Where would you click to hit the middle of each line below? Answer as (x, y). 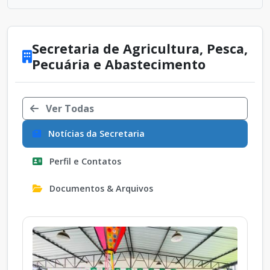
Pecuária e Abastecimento (119, 64)
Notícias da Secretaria (95, 134)
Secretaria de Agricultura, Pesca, (140, 49)
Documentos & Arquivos (100, 189)
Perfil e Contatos (84, 161)
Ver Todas (69, 109)
